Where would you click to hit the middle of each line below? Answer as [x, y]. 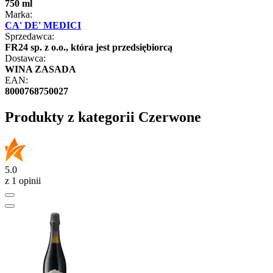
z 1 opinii [23, 180]
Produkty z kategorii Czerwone [103, 117]
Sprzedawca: [30, 37]
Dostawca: [25, 58]
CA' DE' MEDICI [43, 26]
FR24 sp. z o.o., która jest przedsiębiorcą [89, 48]
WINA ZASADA [41, 69]
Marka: [19, 15]
